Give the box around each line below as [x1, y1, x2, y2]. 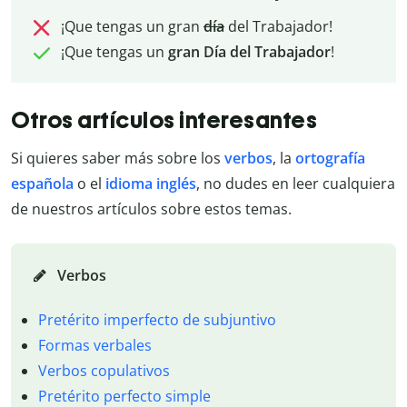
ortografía [295, 148, 365, 169]
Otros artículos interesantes [11, 105, 317, 134]
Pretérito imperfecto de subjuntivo [37, 309, 276, 330]
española [11, 174, 74, 194]
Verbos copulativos [37, 360, 170, 381]
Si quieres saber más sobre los [11, 148, 224, 169]
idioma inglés [105, 174, 196, 194]
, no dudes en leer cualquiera [196, 174, 395, 194]
